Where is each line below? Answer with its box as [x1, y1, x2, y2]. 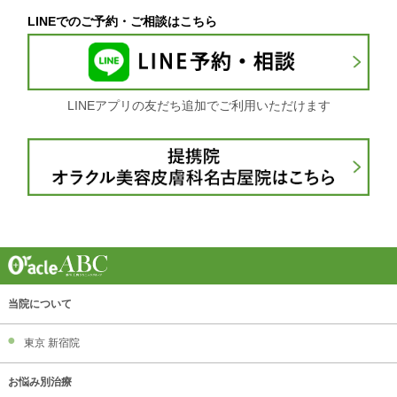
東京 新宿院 [23, 336, 80, 349]
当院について [7, 297, 72, 310]
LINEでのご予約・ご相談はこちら [27, 13, 218, 28]
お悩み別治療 [7, 376, 72, 389]
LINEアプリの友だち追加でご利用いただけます [66, 97, 331, 113]
